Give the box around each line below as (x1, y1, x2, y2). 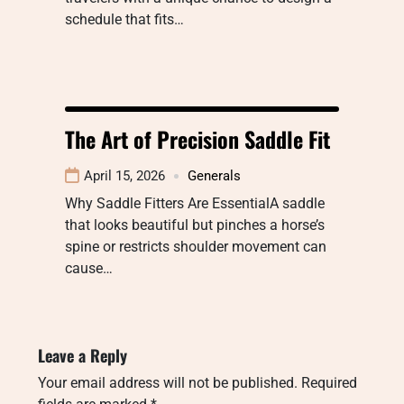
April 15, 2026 (84, 168, 165, 185)
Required (301, 374, 357, 392)
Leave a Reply (38, 344, 127, 368)
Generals (188, 168, 241, 185)
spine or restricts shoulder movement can (65, 238, 326, 256)
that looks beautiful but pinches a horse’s (65, 216, 325, 234)
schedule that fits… (65, 11, 184, 29)
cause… (65, 260, 113, 278)
